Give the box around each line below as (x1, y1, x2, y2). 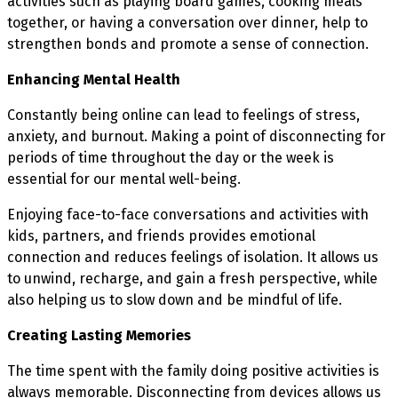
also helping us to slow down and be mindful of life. (7, 291, 342, 308)
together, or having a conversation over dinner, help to (7, 13, 368, 31)
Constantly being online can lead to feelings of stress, (7, 106, 360, 123)
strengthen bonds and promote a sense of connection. (7, 35, 369, 52)
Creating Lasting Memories (7, 326, 191, 344)
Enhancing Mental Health (7, 70, 180, 88)
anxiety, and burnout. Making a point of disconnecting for (7, 127, 386, 145)
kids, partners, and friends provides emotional (7, 227, 315, 244)
